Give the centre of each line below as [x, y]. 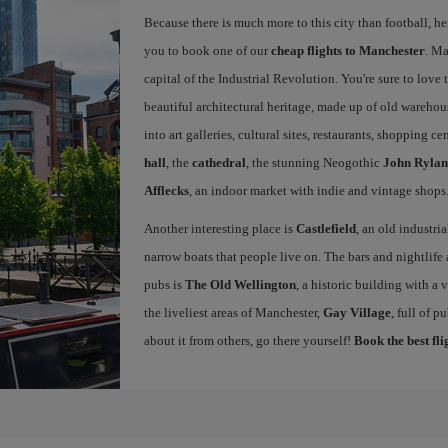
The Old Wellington [240, 284]
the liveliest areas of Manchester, [233, 312]
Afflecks [166, 190]
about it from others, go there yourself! [248, 340]
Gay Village [356, 312]
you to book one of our [207, 50]
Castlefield [325, 228]
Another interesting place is [219, 228]
